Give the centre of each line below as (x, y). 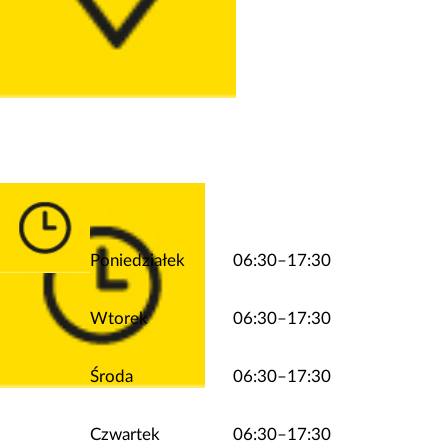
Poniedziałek (137, 260)
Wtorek (118, 318)
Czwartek (124, 434)
